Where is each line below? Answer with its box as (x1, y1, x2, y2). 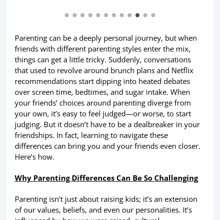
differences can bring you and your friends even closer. (14, 140, 200, 151)
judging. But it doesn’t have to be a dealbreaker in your (14, 119, 200, 129)
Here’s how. (14, 151, 55, 162)
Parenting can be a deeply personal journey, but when (14, 32, 197, 43)
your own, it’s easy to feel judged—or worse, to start (14, 108, 191, 118)
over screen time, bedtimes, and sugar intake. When (14, 86, 190, 97)
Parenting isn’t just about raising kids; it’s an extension (14, 193, 197, 204)
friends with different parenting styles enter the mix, (14, 43, 191, 54)
